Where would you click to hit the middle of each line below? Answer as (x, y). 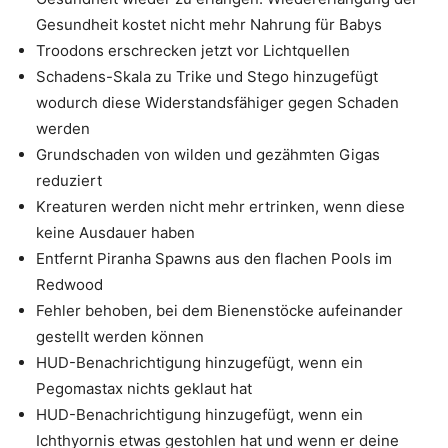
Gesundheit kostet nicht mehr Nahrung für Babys (209, 24)
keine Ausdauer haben (115, 232)
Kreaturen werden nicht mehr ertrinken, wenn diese (220, 206)
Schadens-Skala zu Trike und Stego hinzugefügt (207, 76)
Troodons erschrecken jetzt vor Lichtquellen (193, 50)
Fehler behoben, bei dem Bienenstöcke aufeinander (219, 310)
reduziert (69, 180)
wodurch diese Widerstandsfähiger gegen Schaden (217, 102)
